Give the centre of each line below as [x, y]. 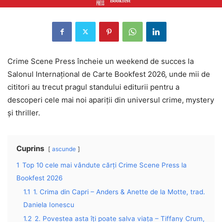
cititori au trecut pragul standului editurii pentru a [93, 87]
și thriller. [24, 112]
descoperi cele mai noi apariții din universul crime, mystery [111, 100]
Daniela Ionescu [49, 204]
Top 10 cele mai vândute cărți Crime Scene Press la [105, 165]
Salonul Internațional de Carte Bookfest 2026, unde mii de [109, 74]
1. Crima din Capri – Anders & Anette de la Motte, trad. [119, 192]
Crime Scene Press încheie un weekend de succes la [101, 61]
